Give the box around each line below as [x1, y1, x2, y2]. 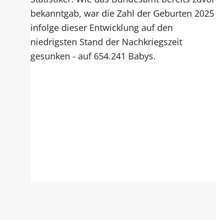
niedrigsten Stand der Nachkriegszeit [30, 35, 182, 48]
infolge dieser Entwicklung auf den [30, 21, 173, 33]
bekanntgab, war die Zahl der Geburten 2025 [30, 6, 214, 19]
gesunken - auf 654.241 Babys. [30, 49, 156, 62]
